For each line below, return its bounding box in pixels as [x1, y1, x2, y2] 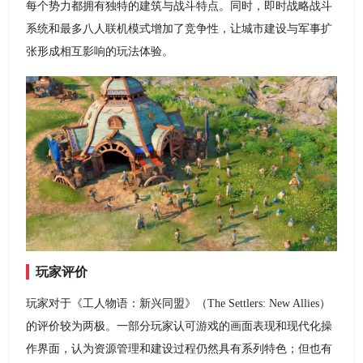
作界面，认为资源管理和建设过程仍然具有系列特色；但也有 [26, 343, 332, 355]
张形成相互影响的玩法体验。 [26, 45, 173, 58]
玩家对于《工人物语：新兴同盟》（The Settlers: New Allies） [26, 297, 331, 310]
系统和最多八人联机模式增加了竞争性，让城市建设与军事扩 [26, 23, 332, 36]
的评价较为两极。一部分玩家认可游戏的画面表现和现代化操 [26, 320, 332, 332]
